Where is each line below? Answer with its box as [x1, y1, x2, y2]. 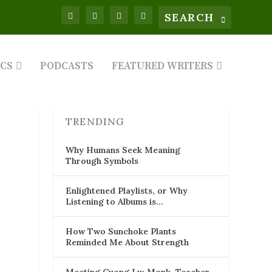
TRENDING [66, 115, 124, 127]
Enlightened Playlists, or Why [66, 185, 188, 196]
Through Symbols [66, 155, 138, 166]
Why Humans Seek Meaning [66, 144, 180, 155]
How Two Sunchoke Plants [66, 225, 176, 237]
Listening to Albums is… [66, 195, 163, 207]
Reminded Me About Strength [66, 236, 189, 248]
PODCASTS [39, 59, 93, 73]
